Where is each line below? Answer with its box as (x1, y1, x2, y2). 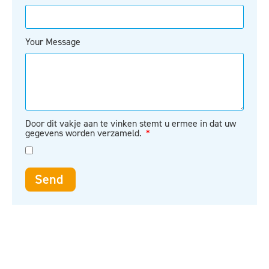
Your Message (25, 35, 80, 48)
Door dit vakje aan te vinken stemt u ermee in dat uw (25, 117, 236, 130)
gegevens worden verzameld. (25, 127, 144, 139)
